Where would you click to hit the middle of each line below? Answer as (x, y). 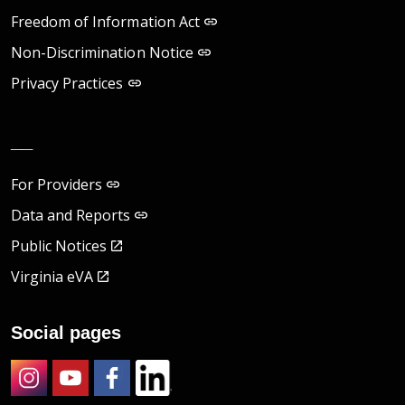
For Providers (57, 185)
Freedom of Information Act (105, 22)
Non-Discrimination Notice (102, 53)
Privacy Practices (67, 84)
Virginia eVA (52, 277)
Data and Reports (71, 216)
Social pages (66, 333)
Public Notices (59, 246)
